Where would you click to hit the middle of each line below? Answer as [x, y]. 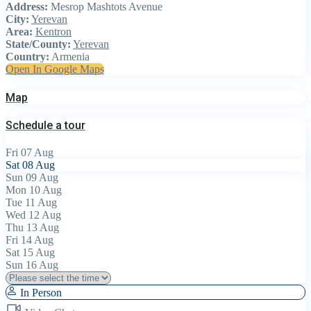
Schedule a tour [45, 125]
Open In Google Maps [55, 69]
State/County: [38, 44]
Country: [27, 57]
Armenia [69, 57]
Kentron [53, 32]
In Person [40, 293]
